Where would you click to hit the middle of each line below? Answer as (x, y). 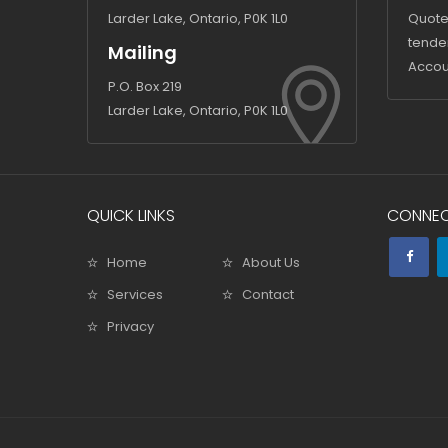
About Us (271, 262)
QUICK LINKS (131, 215)
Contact (268, 294)
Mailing (142, 52)
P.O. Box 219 (145, 86)
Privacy (130, 326)
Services (135, 294)
